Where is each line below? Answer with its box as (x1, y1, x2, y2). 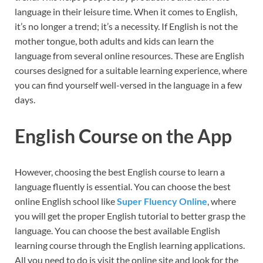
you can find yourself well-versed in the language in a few (15, 79, 242, 90)
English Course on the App (15, 124, 232, 147)
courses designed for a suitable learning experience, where (15, 64, 247, 76)
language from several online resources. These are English (15, 49, 244, 61)
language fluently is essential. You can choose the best (15, 181, 231, 193)
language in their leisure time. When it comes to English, (15, 5, 237, 17)
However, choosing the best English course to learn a (15, 166, 225, 178)
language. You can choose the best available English (15, 225, 220, 237)
